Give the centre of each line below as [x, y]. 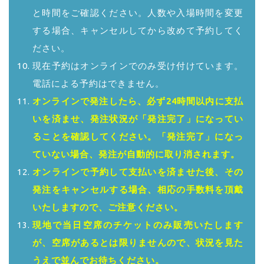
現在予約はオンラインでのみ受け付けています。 [138, 66]
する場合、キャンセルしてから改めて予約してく [138, 31]
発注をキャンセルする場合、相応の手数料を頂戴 [138, 190]
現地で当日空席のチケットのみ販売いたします [138, 225]
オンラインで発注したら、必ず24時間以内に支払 [138, 101]
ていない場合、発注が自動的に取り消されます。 [136, 154]
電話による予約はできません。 [98, 84]
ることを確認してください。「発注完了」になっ [138, 137]
